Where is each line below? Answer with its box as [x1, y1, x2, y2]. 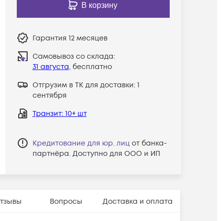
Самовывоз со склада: [32, 51, 115, 61]
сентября [32, 90, 67, 100]
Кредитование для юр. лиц [32, 138, 130, 148]
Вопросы [50, 196, 82, 206]
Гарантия [32, 33, 69, 43]
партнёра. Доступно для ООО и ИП [32, 148, 160, 158]
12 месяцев [68, 33, 108, 43]
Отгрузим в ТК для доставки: [32, 80, 137, 90]
